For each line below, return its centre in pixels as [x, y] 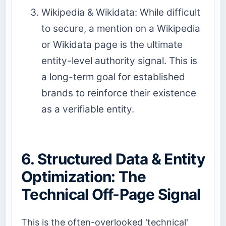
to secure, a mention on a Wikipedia [121, 28]
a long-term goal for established [113, 77]
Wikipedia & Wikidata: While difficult [121, 12]
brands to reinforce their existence [119, 93]
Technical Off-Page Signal [111, 194]
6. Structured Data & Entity [113, 159]
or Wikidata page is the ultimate [112, 44]
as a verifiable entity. [88, 109]
